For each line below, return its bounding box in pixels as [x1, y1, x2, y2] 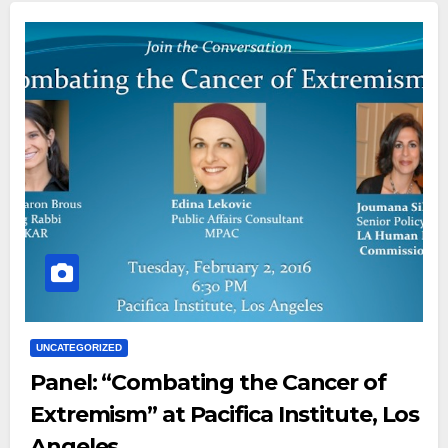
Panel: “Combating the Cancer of [30, 369, 386, 396]
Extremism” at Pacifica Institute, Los [30, 401, 420, 428]
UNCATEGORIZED [36, 342, 122, 353]
